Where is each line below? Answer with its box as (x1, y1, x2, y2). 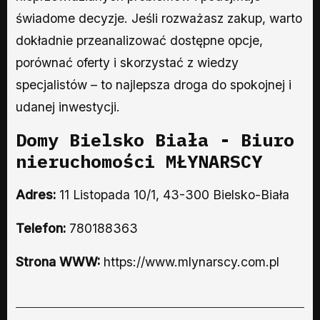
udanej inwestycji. (16, 99, 120, 114)
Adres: (16, 186, 56, 202)
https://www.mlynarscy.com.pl (104, 254, 279, 269)
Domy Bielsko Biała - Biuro (16, 127, 294, 151)
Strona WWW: (16, 254, 104, 269)
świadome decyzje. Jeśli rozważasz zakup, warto (16, 10, 302, 26)
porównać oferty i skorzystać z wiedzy (16, 54, 239, 70)
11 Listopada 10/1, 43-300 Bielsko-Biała (56, 186, 289, 202)
